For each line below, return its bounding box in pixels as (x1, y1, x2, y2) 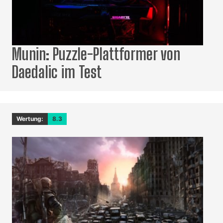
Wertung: (16, 115, 43, 123)
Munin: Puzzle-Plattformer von (12, 45, 180, 64)
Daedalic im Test (12, 63, 102, 82)
